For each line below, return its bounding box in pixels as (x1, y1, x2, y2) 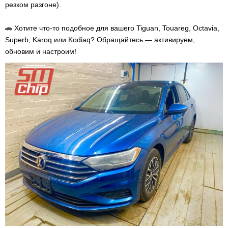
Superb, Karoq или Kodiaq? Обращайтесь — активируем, (5, 36, 195, 44)
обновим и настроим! (5, 47, 76, 55)
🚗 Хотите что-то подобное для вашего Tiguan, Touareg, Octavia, (5, 24, 219, 32)
